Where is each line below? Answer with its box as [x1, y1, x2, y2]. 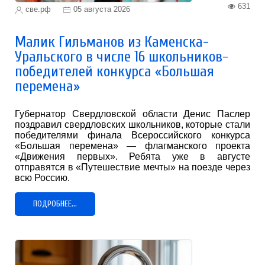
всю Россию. [15, 173, 70, 183]
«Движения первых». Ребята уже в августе [15, 151, 250, 162]
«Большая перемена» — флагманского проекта [15, 141, 250, 151]
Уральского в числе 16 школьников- [15, 48, 228, 66]
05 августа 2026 [73, 5, 130, 14]
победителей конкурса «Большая [15, 63, 214, 81]
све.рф [23, 5, 51, 14]
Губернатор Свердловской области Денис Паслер [15, 109, 250, 119]
